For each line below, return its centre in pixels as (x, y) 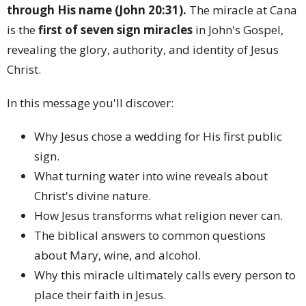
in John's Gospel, (238, 29)
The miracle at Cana (242, 10)
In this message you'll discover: (90, 102)
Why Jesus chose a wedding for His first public (158, 136)
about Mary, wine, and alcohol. (117, 255)
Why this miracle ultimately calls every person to (165, 275)
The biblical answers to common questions (150, 235)
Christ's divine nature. (93, 195)
